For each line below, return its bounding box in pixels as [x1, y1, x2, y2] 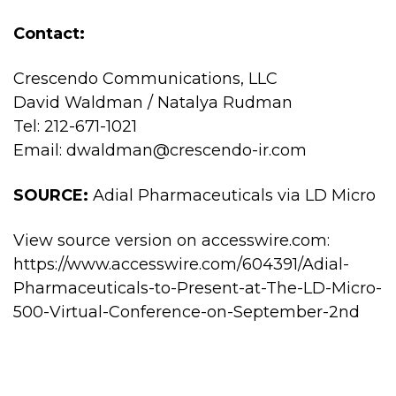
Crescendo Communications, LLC [13, 69, 278, 88]
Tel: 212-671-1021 [13, 117, 137, 136]
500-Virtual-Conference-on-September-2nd [13, 302, 360, 322]
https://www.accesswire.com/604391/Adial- [13, 255, 349, 274]
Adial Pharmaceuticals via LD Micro [93, 186, 376, 205]
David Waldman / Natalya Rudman [13, 93, 293, 112]
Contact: [13, 24, 85, 43]
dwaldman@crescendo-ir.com [66, 141, 307, 160]
